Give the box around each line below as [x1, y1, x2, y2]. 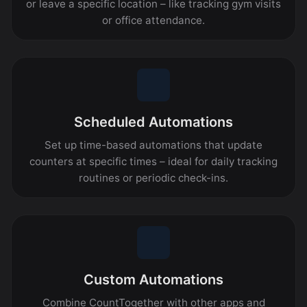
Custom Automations [84, 271, 223, 288]
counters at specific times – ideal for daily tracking [29, 154, 278, 168]
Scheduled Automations [74, 113, 233, 130]
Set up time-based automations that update [45, 138, 262, 151]
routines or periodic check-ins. [79, 171, 228, 184]
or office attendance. [102, 13, 205, 27]
